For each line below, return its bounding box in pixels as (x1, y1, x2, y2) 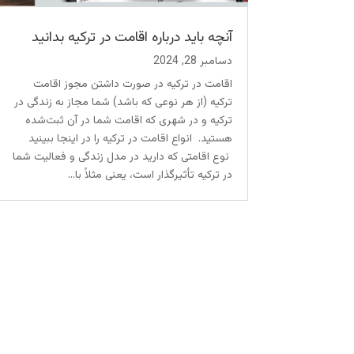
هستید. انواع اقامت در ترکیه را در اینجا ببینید (28, 130, 232, 149)
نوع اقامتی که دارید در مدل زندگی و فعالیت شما (12, 149, 232, 167)
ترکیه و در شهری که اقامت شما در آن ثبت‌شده (24, 112, 232, 130)
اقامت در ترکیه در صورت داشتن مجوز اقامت (32, 76, 232, 94)
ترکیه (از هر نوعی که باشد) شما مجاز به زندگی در (13, 94, 232, 112)
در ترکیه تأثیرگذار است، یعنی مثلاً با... (67, 167, 232, 185)
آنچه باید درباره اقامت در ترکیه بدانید (31, 27, 232, 50)
